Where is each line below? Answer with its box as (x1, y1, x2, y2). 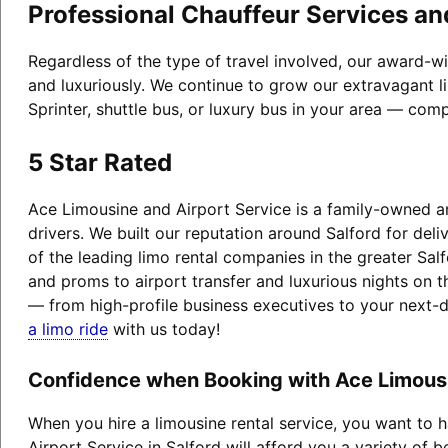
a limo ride (27, 319, 108, 340)
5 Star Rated (27, 148, 172, 178)
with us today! (107, 319, 220, 340)
